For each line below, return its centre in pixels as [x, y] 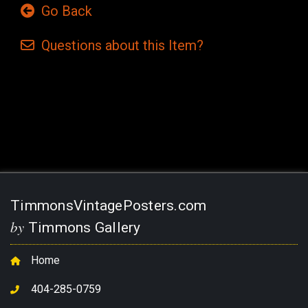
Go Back [63, 11]
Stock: [34, 101]
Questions [70, 46]
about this [135, 46]
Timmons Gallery [82, 228]
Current [36, 87]
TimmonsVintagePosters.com [109, 206]
